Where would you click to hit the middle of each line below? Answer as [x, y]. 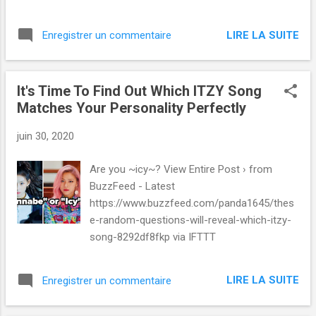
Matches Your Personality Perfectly [132, 108]
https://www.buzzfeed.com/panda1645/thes [192, 203]
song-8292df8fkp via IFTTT [153, 237]
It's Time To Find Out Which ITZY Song [139, 91]
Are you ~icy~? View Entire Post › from [181, 169]
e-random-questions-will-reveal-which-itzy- [191, 220]
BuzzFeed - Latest [133, 186]
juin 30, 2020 [45, 136]
